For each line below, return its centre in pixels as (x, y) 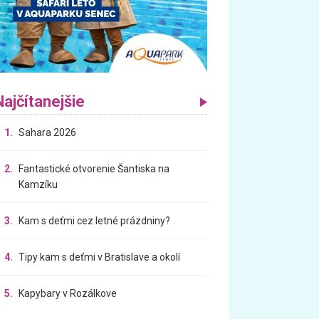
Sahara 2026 (48, 132)
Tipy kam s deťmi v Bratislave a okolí (100, 257)
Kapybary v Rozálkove (68, 293)
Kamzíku (38, 184)
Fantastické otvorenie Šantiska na (94, 168)
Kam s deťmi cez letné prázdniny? (95, 220)
